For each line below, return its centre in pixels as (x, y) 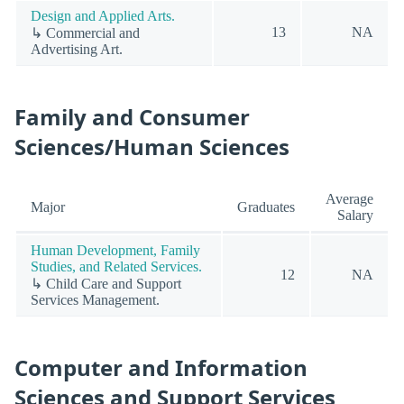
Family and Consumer (132, 117)
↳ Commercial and (85, 32)
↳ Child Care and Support (106, 283)
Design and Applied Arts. (103, 15)
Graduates (266, 207)
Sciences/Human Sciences (152, 147)
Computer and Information (161, 367)
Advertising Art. (77, 49)
